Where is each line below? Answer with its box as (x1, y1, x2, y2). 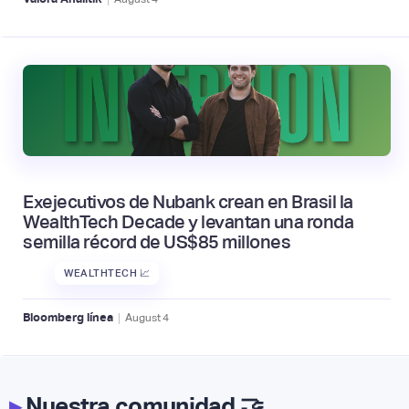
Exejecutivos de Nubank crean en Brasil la (23, 191, 353, 212)
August (125, 310, 161, 324)
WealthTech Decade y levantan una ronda (23, 211, 353, 232)
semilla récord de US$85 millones (23, 231, 290, 252)
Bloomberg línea (23, 310, 113, 325)
